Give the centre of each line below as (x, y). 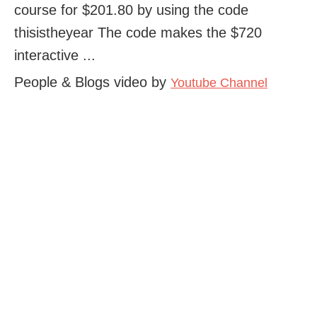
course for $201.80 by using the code (131, 10)
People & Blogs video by (92, 82)
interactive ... (55, 55)
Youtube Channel (219, 82)
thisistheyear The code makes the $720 (138, 32)
